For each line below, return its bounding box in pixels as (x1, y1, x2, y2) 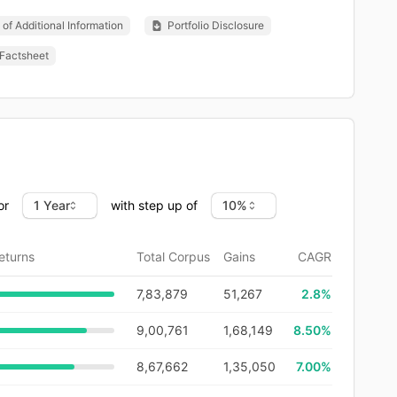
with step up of (111, 197, 198, 213)
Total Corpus (136, 248, 210, 264)
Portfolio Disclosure (167, 18, 264, 32)
